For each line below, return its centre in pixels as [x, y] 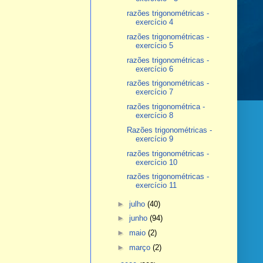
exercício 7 [154, 92]
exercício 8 [154, 116]
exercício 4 [154, 22]
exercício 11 [156, 186]
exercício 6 [154, 69]
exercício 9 [154, 139]
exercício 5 [154, 45]
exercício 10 [156, 162]
